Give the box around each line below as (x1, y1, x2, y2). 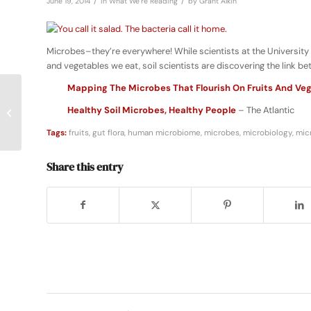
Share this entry (47, 159, 124, 175)
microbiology (243, 127, 292, 139)
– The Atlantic (236, 104, 294, 117)
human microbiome (128, 127, 201, 139)
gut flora (92, 127, 124, 139)
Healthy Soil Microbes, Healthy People (67, 104, 236, 117)
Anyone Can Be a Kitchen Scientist (24, 106, 166, 118)
